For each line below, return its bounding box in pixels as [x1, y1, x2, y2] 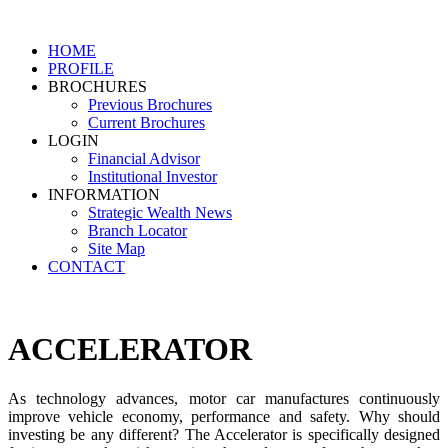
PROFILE [48, 60, 114, 77]
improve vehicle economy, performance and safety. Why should [8, 407, 440, 425]
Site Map [88, 240, 145, 257]
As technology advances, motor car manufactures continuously [8, 389, 440, 407]
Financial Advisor [88, 150, 200, 167]
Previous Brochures [88, 96, 212, 113]
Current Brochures [88, 114, 205, 131]
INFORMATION [48, 186, 160, 203]
